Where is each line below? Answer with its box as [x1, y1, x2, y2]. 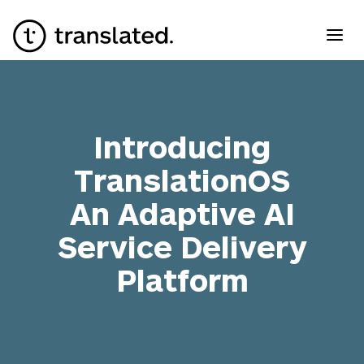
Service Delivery [57, 227, 307, 266]
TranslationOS [74, 161, 290, 199]
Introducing [93, 128, 271, 166]
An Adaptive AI [69, 194, 295, 232]
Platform [115, 261, 249, 299]
